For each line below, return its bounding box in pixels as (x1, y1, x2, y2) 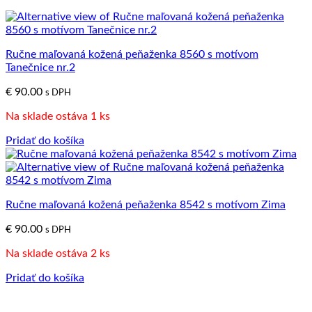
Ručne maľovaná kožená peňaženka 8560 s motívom (6, 48, 258, 60)
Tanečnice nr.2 (6, 61, 75, 73)
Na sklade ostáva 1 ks (6, 110, 110, 122)
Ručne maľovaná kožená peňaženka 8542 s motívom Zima (6, 198, 286, 210)
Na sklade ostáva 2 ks (6, 247, 110, 259)
